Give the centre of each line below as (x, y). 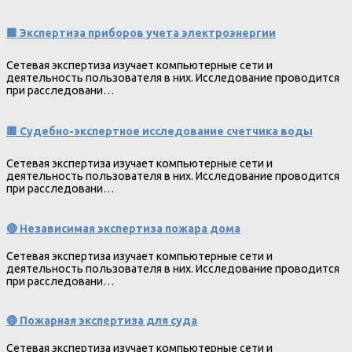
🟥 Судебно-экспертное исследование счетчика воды (159, 132)
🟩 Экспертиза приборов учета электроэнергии (141, 33)
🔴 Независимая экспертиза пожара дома (123, 228)
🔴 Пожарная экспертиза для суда (102, 321)
